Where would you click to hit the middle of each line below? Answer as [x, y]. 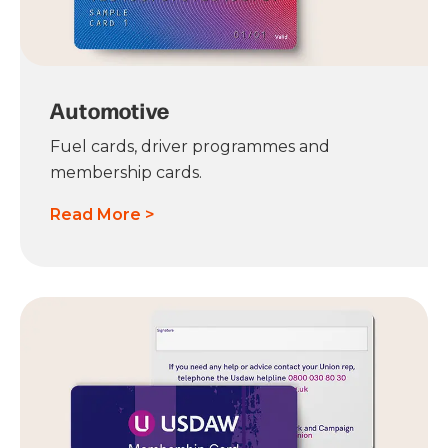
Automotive [110, 110]
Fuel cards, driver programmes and [190, 147]
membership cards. [126, 173]
